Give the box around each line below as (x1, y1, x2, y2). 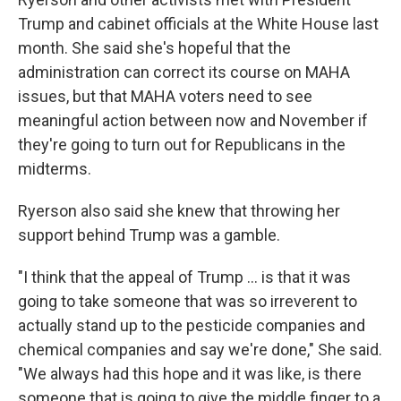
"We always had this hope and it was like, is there (18, 364, 362, 383)
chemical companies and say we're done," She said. (18, 340, 382, 359)
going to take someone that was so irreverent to (18, 292, 357, 311)
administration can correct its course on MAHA (18, 63, 350, 81)
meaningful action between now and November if (18, 111, 368, 130)
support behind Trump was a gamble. (18, 226, 280, 244)
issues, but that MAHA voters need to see (18, 87, 312, 106)
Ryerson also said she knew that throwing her (18, 201, 340, 220)
